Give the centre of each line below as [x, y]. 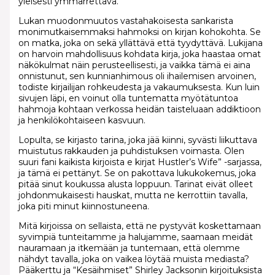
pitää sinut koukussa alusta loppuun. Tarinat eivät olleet [135, 184]
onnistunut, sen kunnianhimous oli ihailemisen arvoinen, [137, 76]
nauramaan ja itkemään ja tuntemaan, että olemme [129, 248]
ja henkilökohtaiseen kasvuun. [82, 121]
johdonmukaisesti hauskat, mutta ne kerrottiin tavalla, [133, 196]
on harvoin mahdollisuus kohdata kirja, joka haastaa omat [139, 54]
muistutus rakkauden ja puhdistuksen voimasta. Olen [131, 151]
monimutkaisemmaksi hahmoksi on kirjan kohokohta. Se [139, 32]
